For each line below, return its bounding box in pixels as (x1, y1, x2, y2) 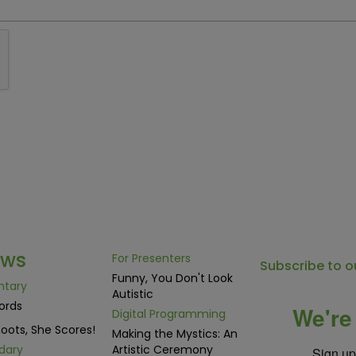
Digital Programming (111, 306, 226, 322)
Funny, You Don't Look (111, 270, 233, 286)
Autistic (111, 286, 153, 302)
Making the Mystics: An (111, 326, 238, 342)
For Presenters (111, 250, 191, 266)
